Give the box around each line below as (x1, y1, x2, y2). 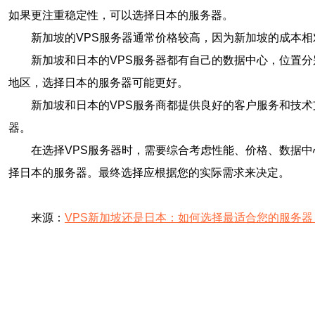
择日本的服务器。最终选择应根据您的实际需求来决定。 (8, 167, 290, 179)
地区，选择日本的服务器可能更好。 (8, 77, 188, 89)
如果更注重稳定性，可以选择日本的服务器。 (8, 9, 233, 21)
